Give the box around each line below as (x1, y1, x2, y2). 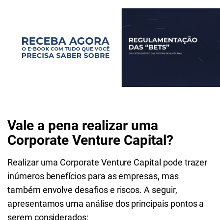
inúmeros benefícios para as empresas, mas (7, 171, 179, 181)
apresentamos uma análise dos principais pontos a (7, 198, 204, 209)
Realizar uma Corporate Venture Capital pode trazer (7, 157, 208, 167)
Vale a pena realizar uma (7, 117, 158, 134)
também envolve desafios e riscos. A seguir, (7, 185, 177, 195)
